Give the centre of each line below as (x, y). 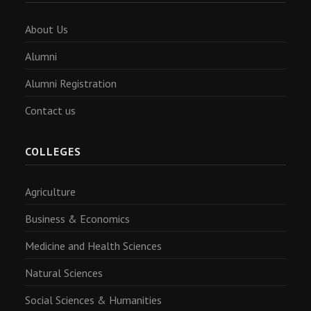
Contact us (50, 110)
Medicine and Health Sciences (93, 246)
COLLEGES (53, 151)
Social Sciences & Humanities (93, 300)
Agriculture (50, 192)
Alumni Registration (71, 83)
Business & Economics (77, 219)
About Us (47, 29)
